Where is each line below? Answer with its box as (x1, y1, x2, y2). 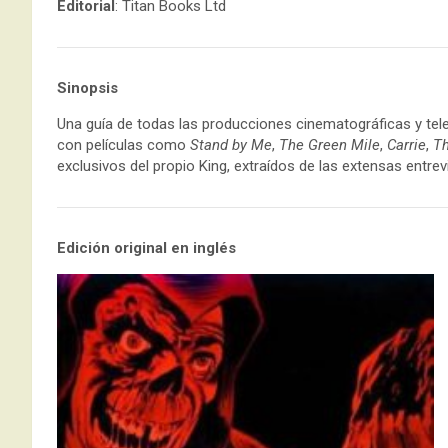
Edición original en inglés (57, 239, 240, 257)
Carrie (387, 136, 426, 154)
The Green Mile (279, 136, 380, 154)
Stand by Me (190, 136, 272, 154)
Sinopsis (57, 79, 118, 97)
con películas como (57, 136, 190, 154)
